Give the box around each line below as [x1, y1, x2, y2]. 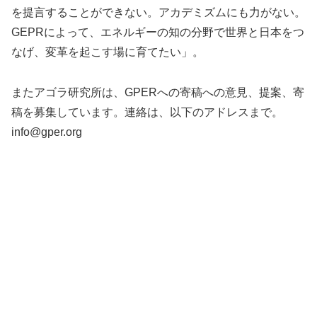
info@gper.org [11, 125, 82, 138]
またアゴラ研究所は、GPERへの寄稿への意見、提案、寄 [11, 86, 304, 98]
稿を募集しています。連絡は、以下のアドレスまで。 [11, 105, 283, 118]
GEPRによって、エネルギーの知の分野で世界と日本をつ [11, 26, 304, 39]
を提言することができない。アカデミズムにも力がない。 [11, 6, 306, 19]
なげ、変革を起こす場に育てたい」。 [11, 46, 204, 59]
